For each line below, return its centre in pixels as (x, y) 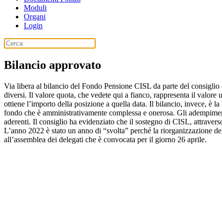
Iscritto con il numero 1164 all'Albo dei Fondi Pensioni (82, 166)
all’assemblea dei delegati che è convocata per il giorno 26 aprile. (105, 139)
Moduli (35, 8)
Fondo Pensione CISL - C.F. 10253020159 (64, 157)
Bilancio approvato (53, 65)
